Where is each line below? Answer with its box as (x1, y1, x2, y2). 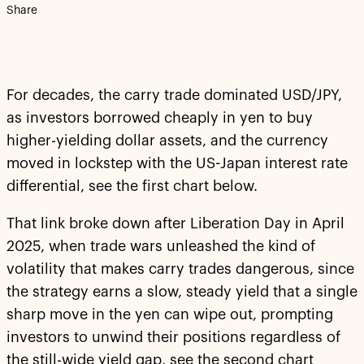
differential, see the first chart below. (6, 178, 258, 193)
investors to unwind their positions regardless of (6, 329, 340, 344)
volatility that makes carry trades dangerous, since (6, 261, 354, 276)
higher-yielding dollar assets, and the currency (6, 132, 328, 148)
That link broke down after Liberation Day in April (6, 215, 344, 231)
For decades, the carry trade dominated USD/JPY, (6, 87, 342, 102)
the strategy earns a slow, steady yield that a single (6, 284, 357, 299)
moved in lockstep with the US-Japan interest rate (6, 155, 348, 171)
